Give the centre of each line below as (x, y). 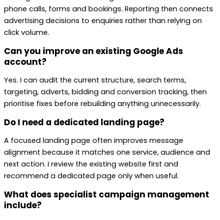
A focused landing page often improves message (94, 141)
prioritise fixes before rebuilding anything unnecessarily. (102, 104)
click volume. (27, 33)
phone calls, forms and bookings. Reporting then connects (109, 9)
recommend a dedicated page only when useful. (91, 176)
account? (25, 62)
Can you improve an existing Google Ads (94, 51)
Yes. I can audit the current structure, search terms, (95, 80)
